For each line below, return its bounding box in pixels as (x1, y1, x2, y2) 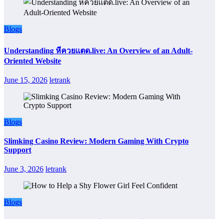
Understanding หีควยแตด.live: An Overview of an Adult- (4, 46, 193, 55)
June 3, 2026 (4, 165, 44, 174)
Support (4, 146, 31, 154)
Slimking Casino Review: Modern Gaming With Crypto (4, 137, 189, 146)
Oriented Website (4, 56, 61, 65)
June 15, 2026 (4, 75, 47, 84)
